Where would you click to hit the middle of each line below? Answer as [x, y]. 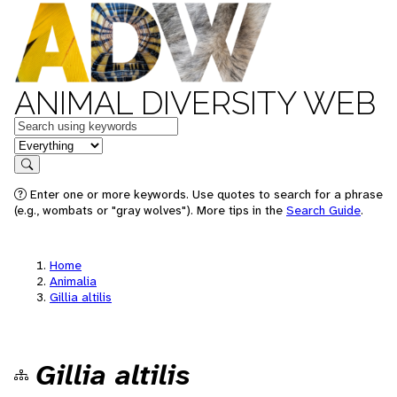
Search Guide [323, 210]
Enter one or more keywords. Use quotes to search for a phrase [205, 194]
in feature [43, 144]
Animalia [73, 281]
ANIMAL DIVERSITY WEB [195, 103]
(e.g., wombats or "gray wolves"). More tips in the [150, 210]
